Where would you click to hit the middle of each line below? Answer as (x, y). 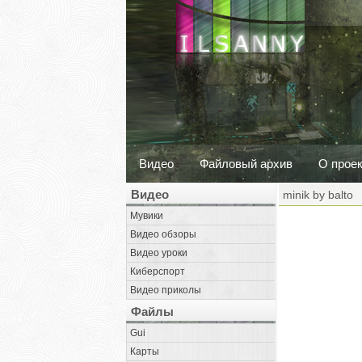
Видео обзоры (163, 234)
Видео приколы (166, 290)
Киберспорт (158, 271)
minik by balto (318, 195)
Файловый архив (246, 164)
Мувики (147, 216)
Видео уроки (159, 253)
